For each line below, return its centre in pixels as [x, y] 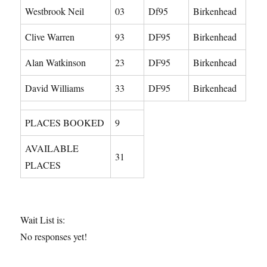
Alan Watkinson [56, 63]
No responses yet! [54, 237]
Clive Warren [50, 37]
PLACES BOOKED [65, 123]
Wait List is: [43, 220]
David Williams [55, 88]
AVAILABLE [52, 148]
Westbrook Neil [55, 11]
